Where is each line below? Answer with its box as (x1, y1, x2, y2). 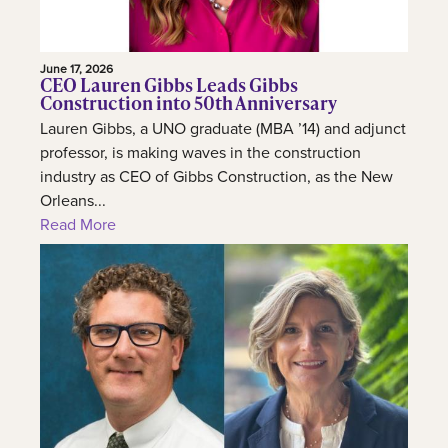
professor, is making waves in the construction (40, 141, 361, 164)
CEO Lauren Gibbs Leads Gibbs (40, 72, 298, 98)
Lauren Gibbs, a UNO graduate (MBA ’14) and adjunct (40, 117, 406, 140)
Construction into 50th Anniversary (40, 90, 337, 116)
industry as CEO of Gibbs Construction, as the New (40, 165, 393, 188)
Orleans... (40, 189, 106, 212)
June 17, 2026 (40, 60, 113, 78)
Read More (40, 213, 116, 236)
